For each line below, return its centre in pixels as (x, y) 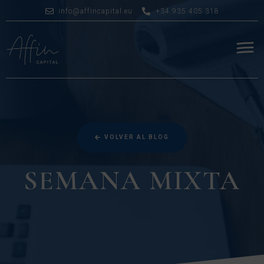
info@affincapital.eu (95, 11)
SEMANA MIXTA (132, 180)
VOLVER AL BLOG (137, 137)
